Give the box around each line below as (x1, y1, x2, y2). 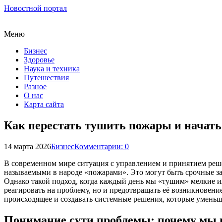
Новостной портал (4, 4, 67, 12)
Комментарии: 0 (74, 142, 129, 151)
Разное (24, 82, 47, 91)
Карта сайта (24, 100, 64, 109)
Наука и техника (24, 64, 80, 73)
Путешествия (24, 73, 69, 82)
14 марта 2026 (4, 142, 51, 151)
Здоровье (24, 55, 55, 64)
